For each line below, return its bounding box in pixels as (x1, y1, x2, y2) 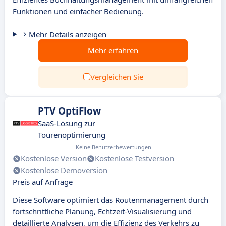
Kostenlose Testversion (95, 153, 174, 163)
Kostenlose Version (21, 153, 87, 163)
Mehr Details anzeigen (28, 29, 106, 39)
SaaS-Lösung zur (38, 118, 95, 128)
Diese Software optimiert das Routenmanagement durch (13, 195, 208, 205)
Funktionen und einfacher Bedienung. (13, 6, 144, 16)
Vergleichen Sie (90, 72, 143, 82)
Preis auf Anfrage (13, 177, 73, 187)
